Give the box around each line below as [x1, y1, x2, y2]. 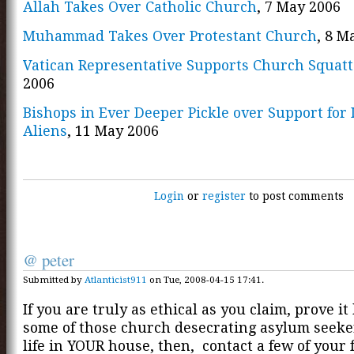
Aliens [23, 122, 67, 139]
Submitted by [23, 274, 85, 286]
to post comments [246, 190, 345, 203]
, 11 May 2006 [67, 122, 159, 139]
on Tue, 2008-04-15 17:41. [147, 274, 264, 286]
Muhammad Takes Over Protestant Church [23, 28, 317, 45]
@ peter [23, 249, 74, 272]
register [202, 190, 247, 203]
